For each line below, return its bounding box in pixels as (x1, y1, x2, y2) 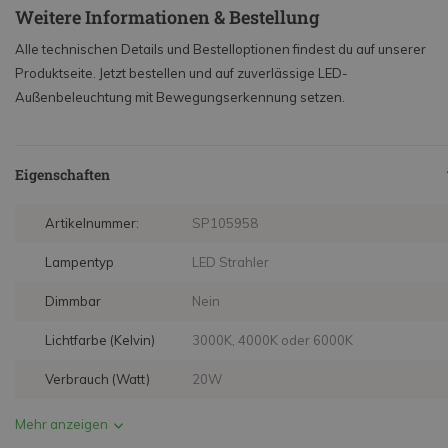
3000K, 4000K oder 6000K (192, 332, 354, 349)
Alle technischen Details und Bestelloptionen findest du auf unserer (15, 41, 426, 58)
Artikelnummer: (45, 215, 139, 232)
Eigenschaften (15, 165, 110, 185)
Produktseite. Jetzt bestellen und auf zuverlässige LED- (15, 65, 348, 82)
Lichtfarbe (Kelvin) (45, 332, 155, 349)
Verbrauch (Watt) (45, 371, 150, 388)
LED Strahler (192, 254, 270, 271)
